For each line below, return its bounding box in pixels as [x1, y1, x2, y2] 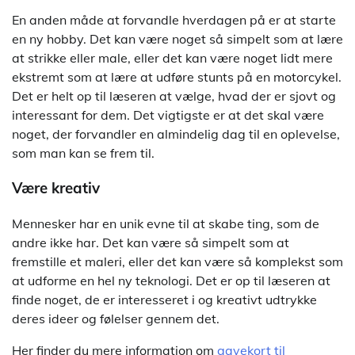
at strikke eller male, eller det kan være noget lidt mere [12, 49, 333, 66]
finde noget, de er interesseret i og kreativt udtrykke [12, 292, 317, 308]
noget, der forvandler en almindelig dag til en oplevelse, [12, 125, 340, 142]
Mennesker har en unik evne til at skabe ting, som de [12, 216, 319, 232]
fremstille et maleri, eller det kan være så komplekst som [12, 254, 343, 270]
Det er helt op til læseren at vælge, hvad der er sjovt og [12, 87, 336, 104]
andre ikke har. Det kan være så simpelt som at [12, 235, 289, 251]
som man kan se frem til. [12, 144, 155, 161]
